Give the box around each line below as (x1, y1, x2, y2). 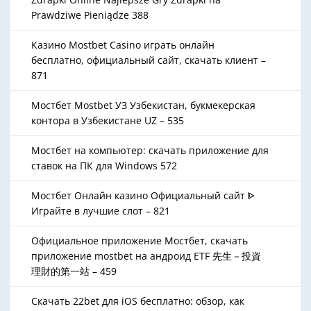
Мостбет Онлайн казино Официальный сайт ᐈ (31, 189, 255, 202)
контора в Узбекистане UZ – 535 (31, 114, 184, 127)
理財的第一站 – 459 (31, 264, 117, 278)
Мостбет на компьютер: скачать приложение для (31, 144, 269, 157)
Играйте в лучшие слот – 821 (31, 204, 170, 217)
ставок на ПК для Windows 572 (31, 159, 177, 172)
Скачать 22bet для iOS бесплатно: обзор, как (31, 294, 244, 308)
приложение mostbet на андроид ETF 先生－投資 (31, 249, 261, 262)
